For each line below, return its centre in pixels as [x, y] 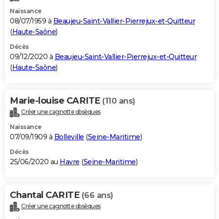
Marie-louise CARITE [56, 100]
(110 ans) [119, 101]
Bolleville [69, 137]
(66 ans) [97, 195]
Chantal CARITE [46, 195]
